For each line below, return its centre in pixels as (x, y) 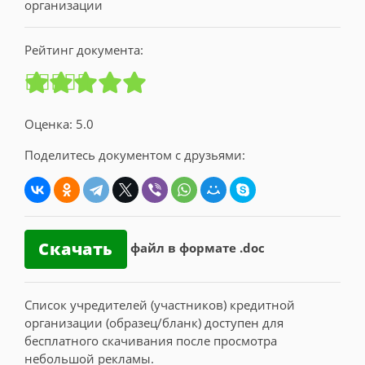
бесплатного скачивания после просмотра (151, 341)
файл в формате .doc (197, 248)
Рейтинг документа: (84, 50)
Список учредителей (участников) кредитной (160, 305)
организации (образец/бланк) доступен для (154, 323)
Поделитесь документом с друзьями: (135, 155)
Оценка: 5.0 (59, 124)
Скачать (76, 249)
